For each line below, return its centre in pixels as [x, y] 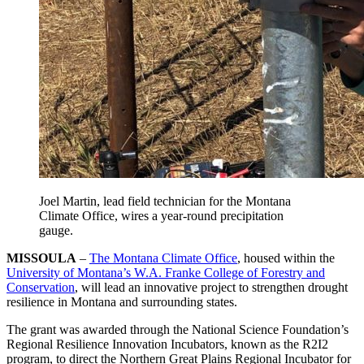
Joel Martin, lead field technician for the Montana [165, 201]
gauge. [59, 231]
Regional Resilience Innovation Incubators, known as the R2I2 [167, 344]
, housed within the [286, 258]
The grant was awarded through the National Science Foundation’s [178, 330]
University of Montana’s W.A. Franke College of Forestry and [166, 273]
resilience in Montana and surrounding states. [122, 302]
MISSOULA [41, 258]
